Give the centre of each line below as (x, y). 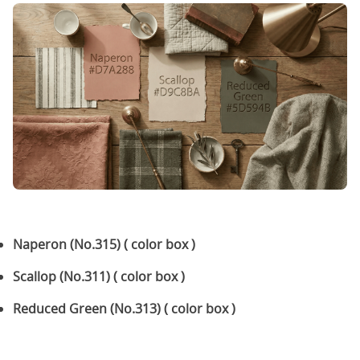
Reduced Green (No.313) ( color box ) (126, 309)
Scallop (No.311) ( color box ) (99, 277)
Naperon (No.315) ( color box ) (104, 245)
